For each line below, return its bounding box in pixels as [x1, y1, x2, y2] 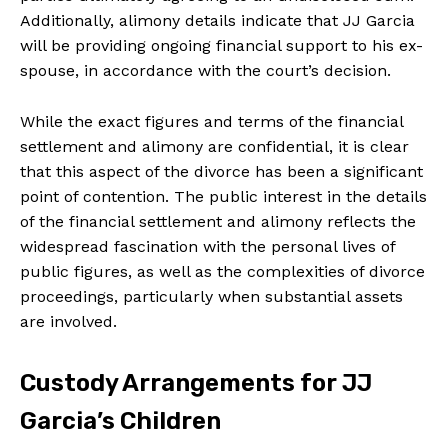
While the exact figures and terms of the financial [20, 111, 403, 131]
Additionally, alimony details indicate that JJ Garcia [20, 10, 415, 30]
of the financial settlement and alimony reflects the [20, 211, 416, 231]
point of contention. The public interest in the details [20, 186, 427, 206]
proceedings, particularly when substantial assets [20, 286, 403, 306]
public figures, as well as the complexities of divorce [20, 261, 425, 281]
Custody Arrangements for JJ [20, 368, 372, 397]
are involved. [20, 311, 117, 331]
